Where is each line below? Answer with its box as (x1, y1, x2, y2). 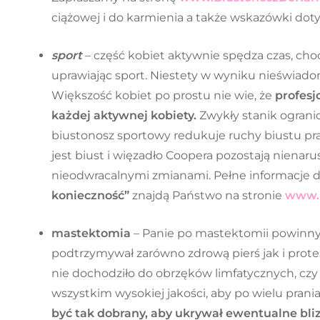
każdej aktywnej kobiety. (51, 109, 196, 123)
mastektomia (51, 226, 131, 240)
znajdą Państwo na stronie (129, 189, 285, 203)
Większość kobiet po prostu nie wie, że (51, 89, 275, 103)
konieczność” (51, 189, 129, 203)
